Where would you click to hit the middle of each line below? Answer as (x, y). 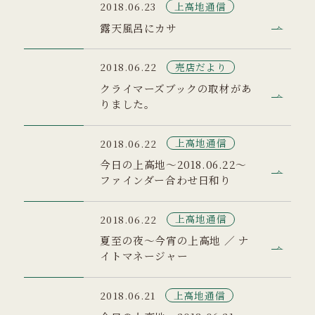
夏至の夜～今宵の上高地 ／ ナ (175, 240)
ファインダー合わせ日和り (166, 180)
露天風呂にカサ (139, 27)
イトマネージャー (144, 256)
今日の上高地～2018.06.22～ (174, 165)
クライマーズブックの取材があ (176, 88)
